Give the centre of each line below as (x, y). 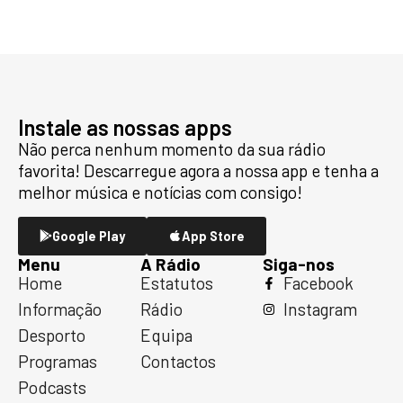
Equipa (166, 335)
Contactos (178, 361)
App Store (213, 236)
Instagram (320, 309)
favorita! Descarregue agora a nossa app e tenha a (198, 171)
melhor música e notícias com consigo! (160, 193)
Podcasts (52, 387)
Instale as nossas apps (125, 128)
